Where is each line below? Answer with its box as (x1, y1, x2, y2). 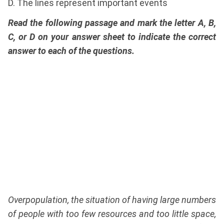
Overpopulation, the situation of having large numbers (8, 194, 216, 205)
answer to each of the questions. (8, 45, 134, 56)
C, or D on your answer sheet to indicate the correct (8, 31, 216, 42)
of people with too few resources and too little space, (8, 208, 216, 219)
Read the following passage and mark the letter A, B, (8, 17, 216, 28)
